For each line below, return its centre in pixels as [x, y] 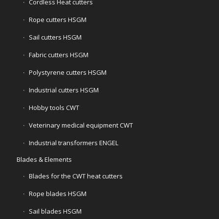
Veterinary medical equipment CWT [81, 125]
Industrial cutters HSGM [64, 90]
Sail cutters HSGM [55, 37]
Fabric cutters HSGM [58, 55]
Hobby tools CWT [54, 108]
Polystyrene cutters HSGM [67, 73]
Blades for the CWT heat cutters [76, 176]
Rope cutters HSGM [57, 20]
